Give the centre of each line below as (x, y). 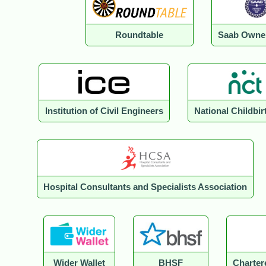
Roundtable (140, 35)
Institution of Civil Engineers (104, 111)
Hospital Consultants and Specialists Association (145, 187)
